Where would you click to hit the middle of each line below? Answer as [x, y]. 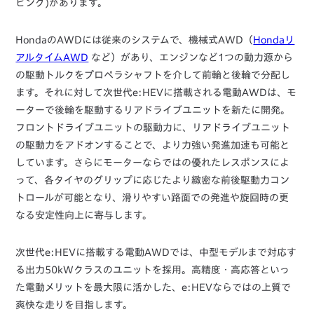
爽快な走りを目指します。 [74, 305]
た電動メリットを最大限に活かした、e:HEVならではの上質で [153, 287]
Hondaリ [274, 40]
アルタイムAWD [52, 57]
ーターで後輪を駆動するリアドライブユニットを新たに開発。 [153, 110]
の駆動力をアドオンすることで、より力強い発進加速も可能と [153, 145]
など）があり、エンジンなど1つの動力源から [191, 57]
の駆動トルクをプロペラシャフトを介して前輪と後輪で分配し [153, 75]
